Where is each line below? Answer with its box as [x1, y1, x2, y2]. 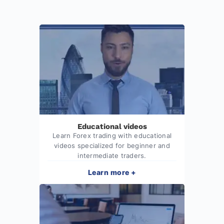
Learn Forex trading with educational [52, 131, 171, 139]
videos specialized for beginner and [54, 141, 170, 149]
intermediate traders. [77, 151, 146, 159]
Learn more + [87, 167, 136, 176]
